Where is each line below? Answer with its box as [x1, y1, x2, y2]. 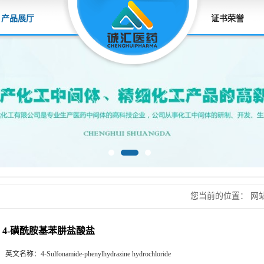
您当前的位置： [190, 192, 250, 201]
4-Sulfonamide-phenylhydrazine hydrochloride [41, 250, 171, 259]
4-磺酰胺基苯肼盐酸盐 [2, 226, 95, 236]
